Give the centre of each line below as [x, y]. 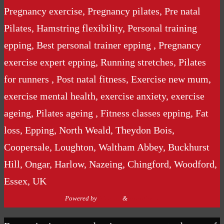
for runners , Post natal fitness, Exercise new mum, [107, 79]
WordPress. [144, 198]
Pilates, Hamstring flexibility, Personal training [100, 28]
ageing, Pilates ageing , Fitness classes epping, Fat [106, 113]
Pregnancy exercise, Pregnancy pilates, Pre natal [102, 11]
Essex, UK [25, 181]
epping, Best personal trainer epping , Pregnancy [102, 45]
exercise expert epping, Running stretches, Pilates [105, 62]
